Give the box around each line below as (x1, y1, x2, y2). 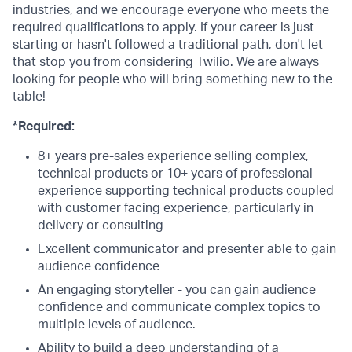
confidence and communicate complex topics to (38, 301, 321, 313)
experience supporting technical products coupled (38, 185, 334, 197)
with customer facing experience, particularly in (38, 202, 313, 214)
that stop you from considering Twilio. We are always (13, 56, 319, 68)
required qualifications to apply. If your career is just (13, 21, 314, 34)
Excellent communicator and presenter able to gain (38, 243, 336, 255)
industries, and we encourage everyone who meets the (13, 4, 329, 16)
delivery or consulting (38, 219, 163, 232)
